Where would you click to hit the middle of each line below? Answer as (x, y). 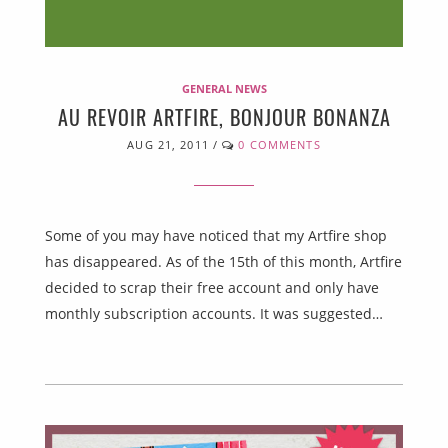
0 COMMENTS (279, 145)
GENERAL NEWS (224, 89)
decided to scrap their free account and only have (212, 288)
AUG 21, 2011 (168, 145)
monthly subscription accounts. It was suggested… (214, 314)
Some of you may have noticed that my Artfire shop (216, 236)
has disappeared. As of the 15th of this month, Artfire (223, 262)
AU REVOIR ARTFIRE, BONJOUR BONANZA (224, 117)
